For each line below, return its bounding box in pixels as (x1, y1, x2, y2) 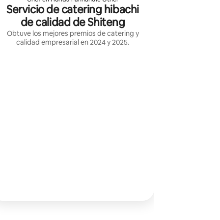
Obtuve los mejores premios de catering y (6, 28, 139, 38)
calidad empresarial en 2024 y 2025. (16, 37, 129, 47)
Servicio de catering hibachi (6, 2, 139, 17)
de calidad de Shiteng (20, 15, 125, 29)
